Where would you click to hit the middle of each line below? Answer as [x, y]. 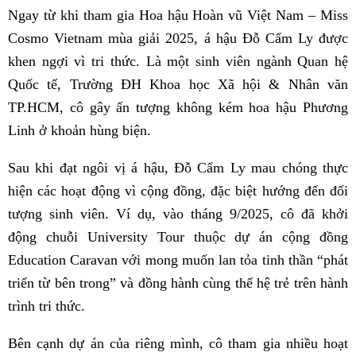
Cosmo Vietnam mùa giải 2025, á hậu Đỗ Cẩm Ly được [178, 38]
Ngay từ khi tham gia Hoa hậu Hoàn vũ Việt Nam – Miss [178, 15]
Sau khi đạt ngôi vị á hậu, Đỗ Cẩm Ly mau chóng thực [178, 167]
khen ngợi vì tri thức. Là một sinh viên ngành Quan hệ [178, 61]
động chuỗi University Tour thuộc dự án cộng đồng [178, 236]
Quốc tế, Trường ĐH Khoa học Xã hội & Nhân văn [178, 84]
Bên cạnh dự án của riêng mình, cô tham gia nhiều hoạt [178, 343]
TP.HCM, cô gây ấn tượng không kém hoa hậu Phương [178, 107]
